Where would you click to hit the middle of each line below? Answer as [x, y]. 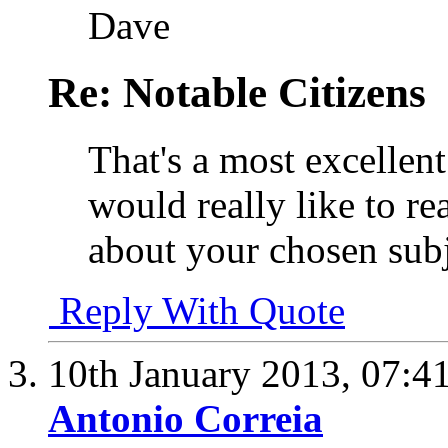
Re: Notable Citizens [237, 93]
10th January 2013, [204, 373]
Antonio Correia [185, 418]
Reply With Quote [197, 310]
